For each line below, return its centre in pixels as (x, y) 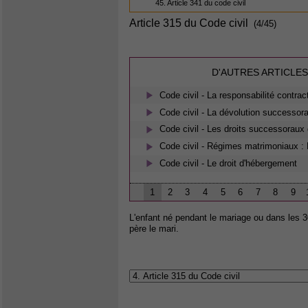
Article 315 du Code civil (189, 23)
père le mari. (154, 229)
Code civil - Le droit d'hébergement (229, 163)
